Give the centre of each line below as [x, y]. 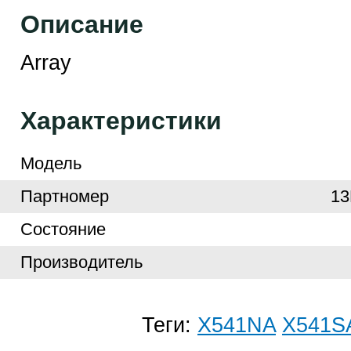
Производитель [81, 262]
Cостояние [63, 229]
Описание [81, 24]
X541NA [237, 325]
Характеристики [121, 121]
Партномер [64, 196]
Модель [51, 163]
